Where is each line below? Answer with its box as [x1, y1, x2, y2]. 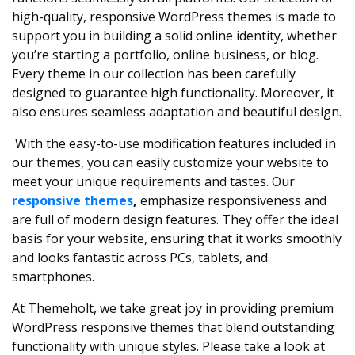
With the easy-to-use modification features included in [12, 135, 336, 152]
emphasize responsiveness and [137, 192, 326, 209]
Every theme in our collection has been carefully [12, 65, 296, 82]
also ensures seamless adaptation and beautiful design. [12, 103, 342, 120]
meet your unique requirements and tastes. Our [12, 173, 295, 190]
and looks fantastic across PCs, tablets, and [12, 249, 268, 266]
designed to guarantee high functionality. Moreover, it [12, 84, 334, 101]
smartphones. [12, 268, 94, 285]
